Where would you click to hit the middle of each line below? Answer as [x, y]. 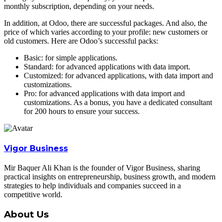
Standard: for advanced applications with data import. [107, 67]
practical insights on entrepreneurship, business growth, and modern [110, 176]
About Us [26, 214]
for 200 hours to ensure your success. [82, 111]
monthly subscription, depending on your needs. [79, 6]
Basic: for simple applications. [71, 58]
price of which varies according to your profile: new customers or [106, 32]
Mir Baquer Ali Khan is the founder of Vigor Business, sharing [102, 167]
